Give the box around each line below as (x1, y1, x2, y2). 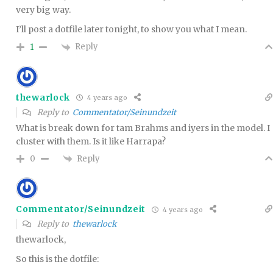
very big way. (16, 4, 71, 16)
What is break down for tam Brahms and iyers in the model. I (16, 122, 270, 133)
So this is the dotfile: (16, 253, 99, 265)
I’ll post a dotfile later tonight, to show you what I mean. (16, 24, 247, 35)
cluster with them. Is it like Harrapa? (16, 135, 166, 147)
